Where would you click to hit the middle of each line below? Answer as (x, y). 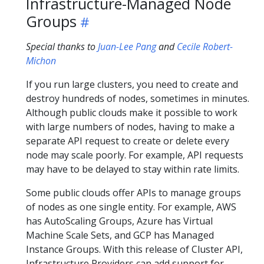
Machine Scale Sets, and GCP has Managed (120, 235)
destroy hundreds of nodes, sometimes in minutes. (138, 99)
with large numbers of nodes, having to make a (130, 127)
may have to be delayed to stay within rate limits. (133, 169)
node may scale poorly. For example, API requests (135, 155)
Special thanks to (62, 47)
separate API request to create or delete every (128, 141)
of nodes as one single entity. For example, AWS (131, 207)
